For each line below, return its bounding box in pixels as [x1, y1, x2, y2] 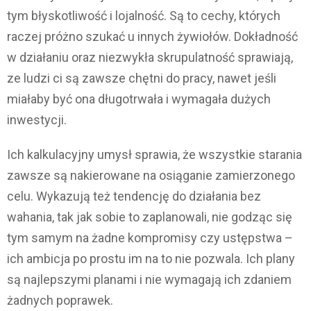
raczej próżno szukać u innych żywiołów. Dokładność [7, 28, 298, 44]
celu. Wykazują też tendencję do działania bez [7, 188, 261, 203]
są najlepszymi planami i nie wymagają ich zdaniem [7, 271, 292, 287]
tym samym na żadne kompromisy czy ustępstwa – [7, 230, 293, 245]
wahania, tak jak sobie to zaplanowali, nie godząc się [7, 209, 292, 224]
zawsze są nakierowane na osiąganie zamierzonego [7, 167, 295, 183]
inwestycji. [7, 112, 67, 127]
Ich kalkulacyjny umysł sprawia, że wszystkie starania [7, 146, 302, 162]
